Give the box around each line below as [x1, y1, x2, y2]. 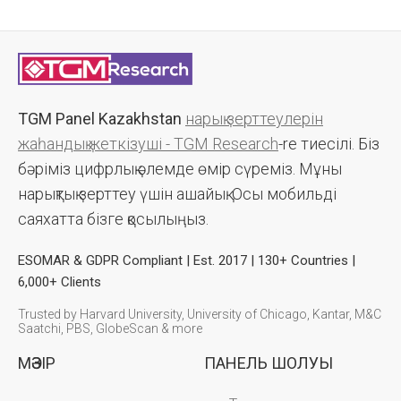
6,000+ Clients [18, 273, 101, 290]
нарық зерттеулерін [185, 108, 323, 128]
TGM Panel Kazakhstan [18, 108, 182, 128]
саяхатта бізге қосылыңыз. [18, 209, 209, 228]
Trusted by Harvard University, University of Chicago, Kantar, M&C [18, 306, 381, 321]
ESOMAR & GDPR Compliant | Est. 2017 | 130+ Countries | [18, 252, 355, 269]
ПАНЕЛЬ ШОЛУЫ [204, 353, 333, 372]
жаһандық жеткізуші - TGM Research [18, 133, 278, 153]
